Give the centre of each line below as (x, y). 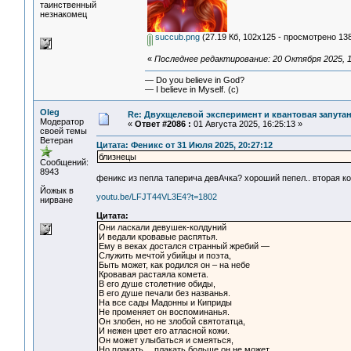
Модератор (62, 121)
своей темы (63, 131)
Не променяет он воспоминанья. (164, 312)
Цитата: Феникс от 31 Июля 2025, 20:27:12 (185, 145)
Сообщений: (64, 162)
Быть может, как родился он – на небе (174, 265)
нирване (56, 200)
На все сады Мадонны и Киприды (165, 303)
